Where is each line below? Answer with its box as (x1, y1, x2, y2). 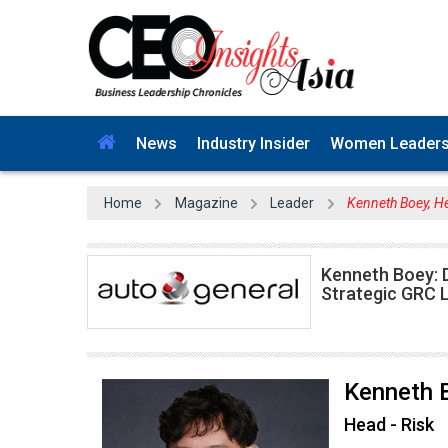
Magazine (174, 195, 238, 211)
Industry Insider (197, 134, 310, 153)
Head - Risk (344, 414, 434, 435)
